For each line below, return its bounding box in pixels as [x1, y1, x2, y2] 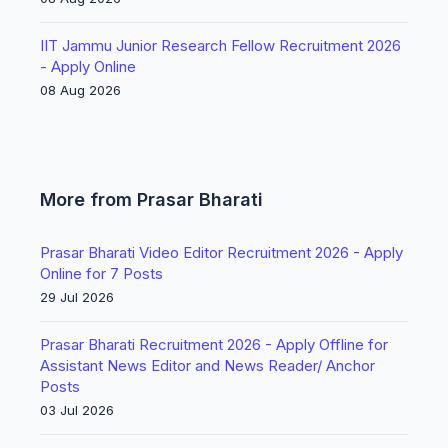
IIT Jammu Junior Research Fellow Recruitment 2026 [40, 36, 401, 55]
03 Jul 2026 [40, 402, 114, 418]
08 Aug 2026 [40, 82, 121, 98]
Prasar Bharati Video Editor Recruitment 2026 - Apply [40, 243, 403, 262]
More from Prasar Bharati [40, 189, 263, 210]
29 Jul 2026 [40, 289, 114, 305]
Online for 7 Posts [40, 264, 163, 283]
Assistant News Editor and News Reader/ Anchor [40, 356, 375, 375]
